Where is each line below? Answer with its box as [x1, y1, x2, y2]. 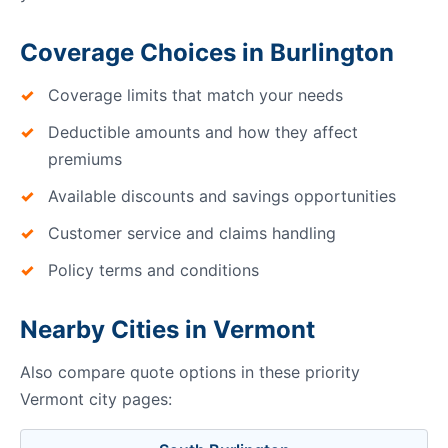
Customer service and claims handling [48, 223, 336, 243]
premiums [48, 149, 122, 169]
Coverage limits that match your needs [48, 85, 343, 105]
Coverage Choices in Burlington [20, 38, 394, 67]
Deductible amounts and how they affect [48, 122, 358, 142]
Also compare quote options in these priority [20, 362, 360, 382]
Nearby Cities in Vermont [20, 315, 315, 344]
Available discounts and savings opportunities [48, 186, 396, 206]
